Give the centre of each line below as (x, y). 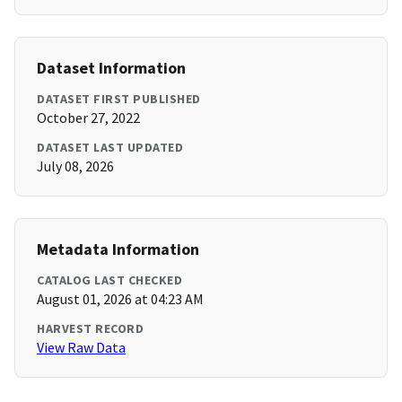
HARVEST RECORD (90, 329)
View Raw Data (81, 348)
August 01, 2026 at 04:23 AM (120, 299)
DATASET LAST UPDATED (110, 148)
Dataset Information (111, 68)
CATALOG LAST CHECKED (109, 280)
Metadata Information (118, 249)
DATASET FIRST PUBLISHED (119, 99)
